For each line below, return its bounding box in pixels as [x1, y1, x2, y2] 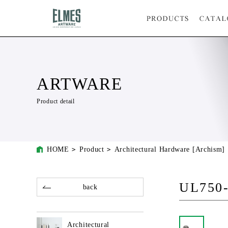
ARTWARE [37, 75, 123, 93]
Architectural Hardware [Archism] [114, 146, 225, 153]
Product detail [37, 98, 75, 105]
